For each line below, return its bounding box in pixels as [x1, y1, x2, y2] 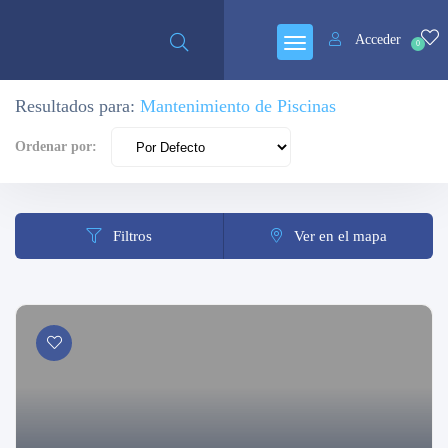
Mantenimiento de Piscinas [140, 96, 336, 116]
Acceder [355, 32, 401, 47]
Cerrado [317, 7, 360, 21]
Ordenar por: [15, 139, 97, 154]
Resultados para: [15, 96, 140, 116]
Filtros [113, 228, 152, 244]
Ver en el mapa [293, 228, 387, 244]
